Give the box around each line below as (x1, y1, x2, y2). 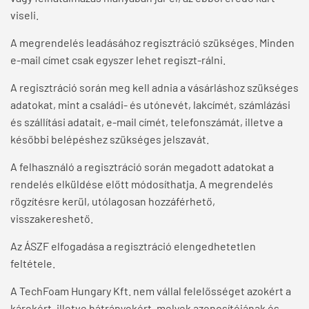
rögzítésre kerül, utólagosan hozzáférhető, (10, 195, 215, 208)
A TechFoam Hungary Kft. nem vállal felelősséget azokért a (10, 284, 291, 298)
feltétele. (10, 257, 55, 270)
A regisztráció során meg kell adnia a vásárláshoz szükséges (10, 81, 299, 94)
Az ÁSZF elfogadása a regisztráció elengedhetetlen (10, 239, 256, 253)
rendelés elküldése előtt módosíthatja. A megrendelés (10, 177, 273, 191)
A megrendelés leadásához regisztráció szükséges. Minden (10, 36, 295, 50)
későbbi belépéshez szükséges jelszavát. (10, 132, 209, 146)
